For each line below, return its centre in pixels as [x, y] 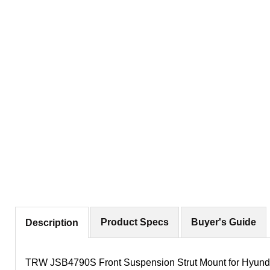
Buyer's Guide [224, 222]
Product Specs [135, 222]
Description [52, 222]
